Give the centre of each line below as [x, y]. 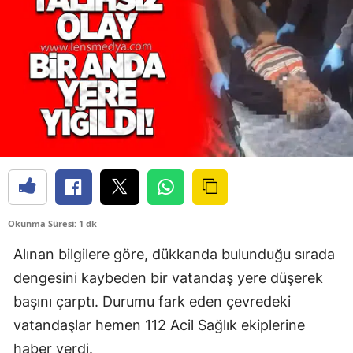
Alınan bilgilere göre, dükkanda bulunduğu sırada [174, 255]
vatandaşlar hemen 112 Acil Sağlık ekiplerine [159, 325]
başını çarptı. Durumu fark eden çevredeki [152, 302]
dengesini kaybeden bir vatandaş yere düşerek [168, 278]
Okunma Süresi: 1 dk [52, 224]
